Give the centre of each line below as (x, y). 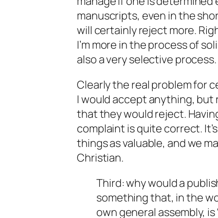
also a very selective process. (147, 59)
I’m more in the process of (139, 45)
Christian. (100, 158)
